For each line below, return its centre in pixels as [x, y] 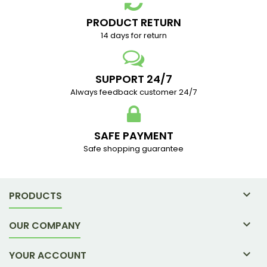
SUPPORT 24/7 [133, 79]
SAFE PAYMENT [133, 135]
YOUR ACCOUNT [48, 255]
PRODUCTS [35, 195]
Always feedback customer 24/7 [133, 92]
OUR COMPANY [45, 225]
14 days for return [133, 35]
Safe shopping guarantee [133, 148]
